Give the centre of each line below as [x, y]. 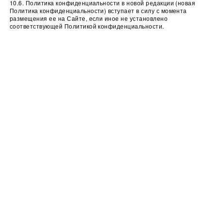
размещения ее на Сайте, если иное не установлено [89, 18]
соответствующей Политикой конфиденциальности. [87, 26]
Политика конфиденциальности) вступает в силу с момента [98, 10]
